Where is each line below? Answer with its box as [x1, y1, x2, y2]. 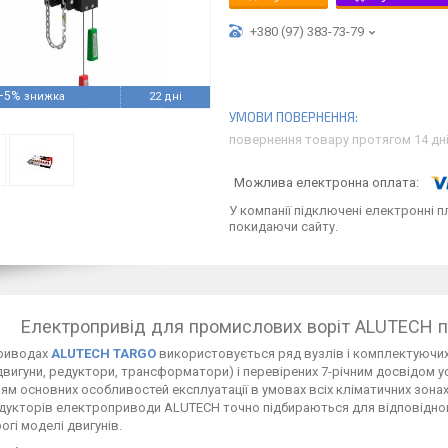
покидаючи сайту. [229, 218, 338, 234]
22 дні [149, 90, 182, 103]
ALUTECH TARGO [51, 345, 156, 361]
